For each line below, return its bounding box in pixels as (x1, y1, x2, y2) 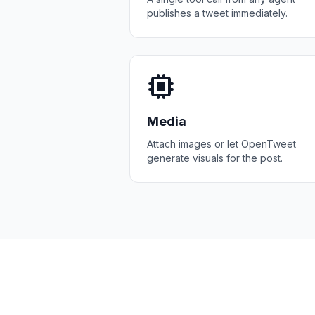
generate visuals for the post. (147, 152, 283, 164)
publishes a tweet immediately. (147, 7, 288, 19)
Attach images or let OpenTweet (147, 138, 296, 150)
